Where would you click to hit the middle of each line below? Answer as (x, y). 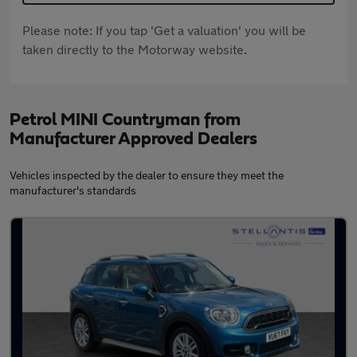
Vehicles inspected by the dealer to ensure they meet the (147, 175)
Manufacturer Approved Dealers (133, 138)
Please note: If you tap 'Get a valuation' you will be (164, 29)
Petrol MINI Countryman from (125, 119)
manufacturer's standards (73, 190)
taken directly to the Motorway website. (135, 49)
